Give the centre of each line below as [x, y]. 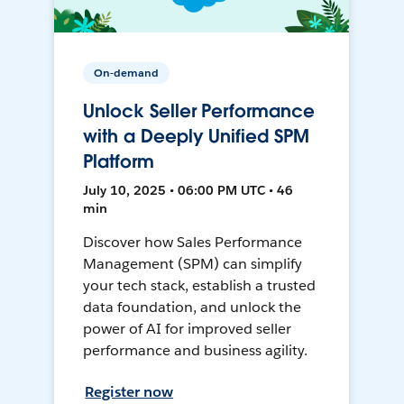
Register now [129, 392]
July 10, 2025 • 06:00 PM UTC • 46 [188, 191]
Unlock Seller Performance [199, 111]
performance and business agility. [195, 351]
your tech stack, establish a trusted [199, 286]
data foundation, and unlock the [192, 308]
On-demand [127, 73]
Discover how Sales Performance [193, 243]
